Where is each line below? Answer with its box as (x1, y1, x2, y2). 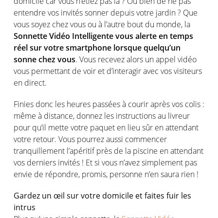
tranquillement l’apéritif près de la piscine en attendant (14, 145, 203, 156)
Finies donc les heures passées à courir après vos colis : (14, 99, 204, 109)
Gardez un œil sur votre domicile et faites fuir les (14, 190, 191, 201)
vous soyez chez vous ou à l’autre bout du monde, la (14, 19, 190, 30)
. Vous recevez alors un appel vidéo (75, 54, 197, 65)
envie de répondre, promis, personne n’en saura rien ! (14, 169, 199, 180)
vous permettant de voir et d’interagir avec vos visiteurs (14, 66, 202, 76)
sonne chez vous (14, 54, 75, 65)
